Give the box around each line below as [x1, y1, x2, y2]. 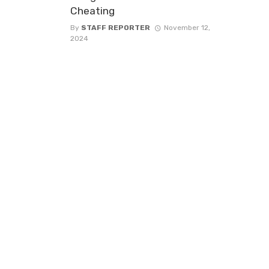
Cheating [70, 4, 115, 17]
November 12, [163, 23, 210, 32]
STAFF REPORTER [81, 23, 150, 32]
